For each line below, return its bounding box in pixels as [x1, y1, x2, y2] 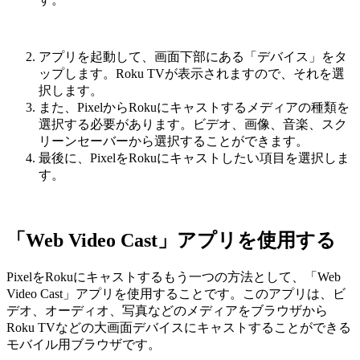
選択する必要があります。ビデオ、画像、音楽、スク [39, 117, 347, 131]
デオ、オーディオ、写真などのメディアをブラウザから [6, 303, 328, 317]
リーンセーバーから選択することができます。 [39, 133, 309, 148]
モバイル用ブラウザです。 [6, 337, 161, 351]
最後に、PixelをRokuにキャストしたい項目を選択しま [39, 150, 350, 165]
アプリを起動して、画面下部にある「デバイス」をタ [39, 49, 347, 63]
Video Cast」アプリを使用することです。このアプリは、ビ [6, 286, 346, 301]
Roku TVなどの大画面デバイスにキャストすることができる [6, 320, 351, 334]
